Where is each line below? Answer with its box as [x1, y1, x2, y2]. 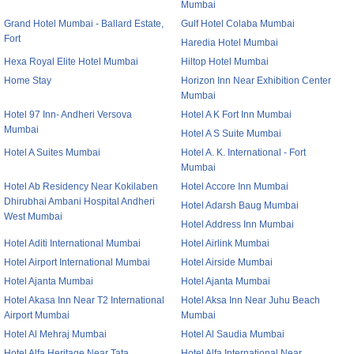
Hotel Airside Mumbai [181, 257, 273, 268]
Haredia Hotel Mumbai [181, 37, 278, 48]
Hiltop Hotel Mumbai [181, 56, 269, 67]
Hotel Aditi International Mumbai [4, 238, 141, 249]
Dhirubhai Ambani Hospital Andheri [4, 196, 155, 207]
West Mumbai [4, 211, 62, 222]
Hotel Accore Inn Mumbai [181, 181, 288, 192]
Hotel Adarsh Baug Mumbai [181, 200, 299, 211]
